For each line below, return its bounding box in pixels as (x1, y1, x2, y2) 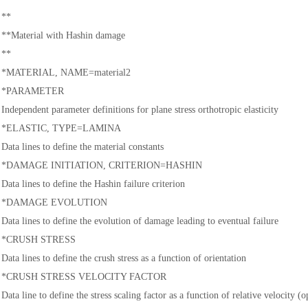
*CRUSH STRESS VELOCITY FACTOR (1, 272, 166, 282)
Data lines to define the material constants (1, 142, 164, 152)
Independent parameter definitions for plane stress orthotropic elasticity (1, 104, 278, 115)
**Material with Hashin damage (1, 30, 125, 41)
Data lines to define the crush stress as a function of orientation (1, 253, 246, 263)
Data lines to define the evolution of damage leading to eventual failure (1, 216, 278, 226)
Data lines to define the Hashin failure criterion (1, 179, 185, 189)
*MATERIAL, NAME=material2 (1, 67, 131, 78)
